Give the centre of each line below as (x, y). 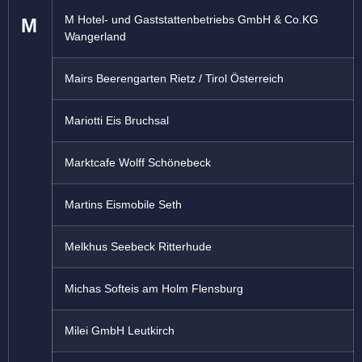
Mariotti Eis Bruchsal (117, 121)
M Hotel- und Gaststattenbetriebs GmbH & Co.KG (192, 20)
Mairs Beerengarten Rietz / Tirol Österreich (174, 79)
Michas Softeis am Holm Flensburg (154, 289)
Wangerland (95, 37)
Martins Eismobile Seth (123, 205)
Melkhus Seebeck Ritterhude (138, 247)
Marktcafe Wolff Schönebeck (138, 163)
